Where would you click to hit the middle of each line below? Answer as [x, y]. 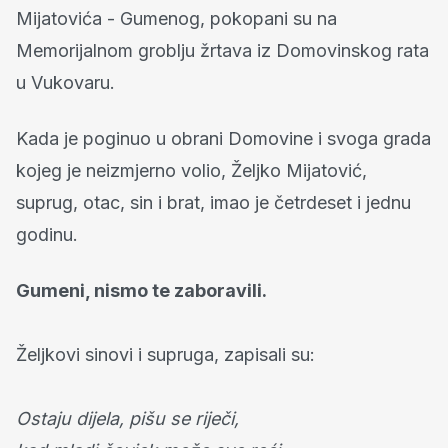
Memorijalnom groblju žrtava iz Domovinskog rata [222, 51]
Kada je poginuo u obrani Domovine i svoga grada [223, 139]
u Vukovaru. [65, 83]
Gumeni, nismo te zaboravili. [141, 291]
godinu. [47, 235]
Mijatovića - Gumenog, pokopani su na [176, 19]
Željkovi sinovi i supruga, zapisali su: [165, 355]
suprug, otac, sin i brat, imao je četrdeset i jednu [213, 203]
